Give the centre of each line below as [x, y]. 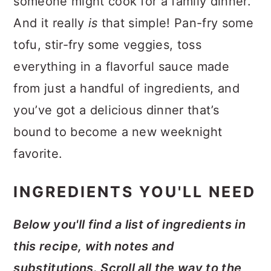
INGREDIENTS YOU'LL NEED [135, 192]
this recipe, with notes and [94, 246]
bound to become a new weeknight [118, 132]
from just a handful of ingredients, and [126, 88]
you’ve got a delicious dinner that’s [116, 110]
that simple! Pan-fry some [177, 23]
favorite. [38, 154]
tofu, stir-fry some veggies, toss [107, 45]
